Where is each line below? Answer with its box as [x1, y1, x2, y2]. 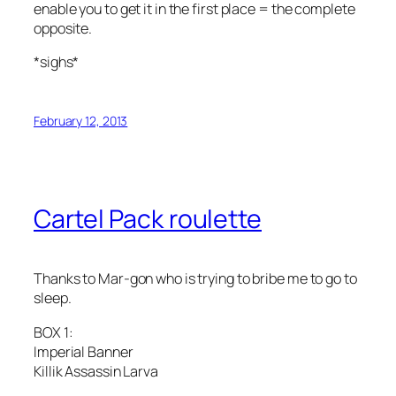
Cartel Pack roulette [34, 202, 262, 237]
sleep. [34, 288, 72, 308]
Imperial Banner [34, 341, 133, 362]
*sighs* [34, 51, 80, 72]
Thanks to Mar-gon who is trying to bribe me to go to [34, 269, 357, 289]
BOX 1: [34, 322, 73, 342]
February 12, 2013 [34, 112, 128, 130]
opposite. [34, 18, 93, 38]
